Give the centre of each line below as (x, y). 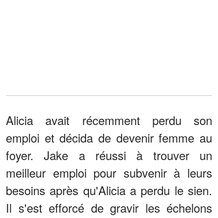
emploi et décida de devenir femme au (109, 137)
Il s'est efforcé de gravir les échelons (109, 207)
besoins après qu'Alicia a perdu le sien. (109, 190)
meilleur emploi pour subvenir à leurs (109, 172)
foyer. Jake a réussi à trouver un (109, 155)
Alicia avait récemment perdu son (109, 120)
